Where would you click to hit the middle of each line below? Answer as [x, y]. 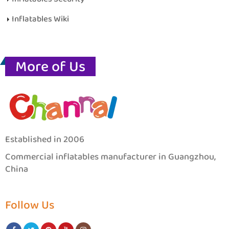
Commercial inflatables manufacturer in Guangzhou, [110, 157]
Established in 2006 [45, 139]
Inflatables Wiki [40, 19]
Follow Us [30, 205]
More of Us [50, 67]
